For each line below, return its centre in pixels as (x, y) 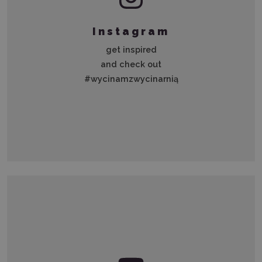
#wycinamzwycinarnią (131, 79)
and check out (131, 64)
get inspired (131, 50)
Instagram (131, 32)
